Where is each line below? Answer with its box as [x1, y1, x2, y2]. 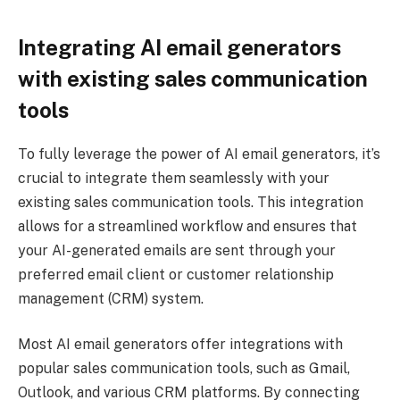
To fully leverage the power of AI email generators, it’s [18, 145, 380, 162]
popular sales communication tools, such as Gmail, [18, 360, 350, 378]
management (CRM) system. [18, 289, 204, 307]
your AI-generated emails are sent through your [18, 241, 336, 259]
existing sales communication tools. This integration [18, 193, 363, 211]
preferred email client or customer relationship [18, 265, 334, 283]
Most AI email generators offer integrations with [18, 336, 343, 354]
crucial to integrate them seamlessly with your [18, 169, 329, 187]
